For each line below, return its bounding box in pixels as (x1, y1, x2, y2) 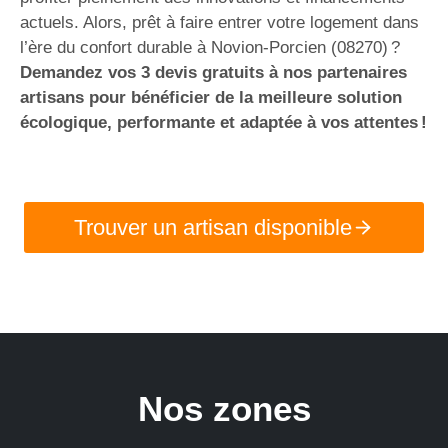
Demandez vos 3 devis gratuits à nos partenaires (20, 63, 407, 82)
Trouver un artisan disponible (74, 214, 353, 240)
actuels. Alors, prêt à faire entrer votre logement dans (20, 13, 419, 32)
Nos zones (137, 389, 311, 429)
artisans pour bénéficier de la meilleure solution (20, 88, 402, 107)
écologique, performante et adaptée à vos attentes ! (20, 113, 427, 132)
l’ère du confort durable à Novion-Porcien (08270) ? (20, 38, 400, 57)
